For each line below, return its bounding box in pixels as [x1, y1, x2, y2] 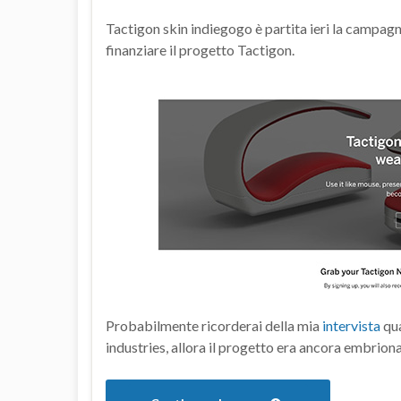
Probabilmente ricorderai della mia [106, 317, 322, 335]
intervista [322, 317, 380, 335]
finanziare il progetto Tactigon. [106, 41, 294, 59]
